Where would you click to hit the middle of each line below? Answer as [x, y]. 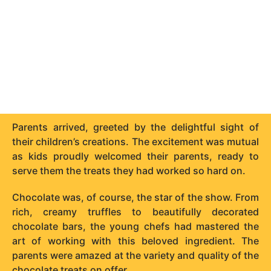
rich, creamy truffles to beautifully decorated [135, 211]
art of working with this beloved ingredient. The [135, 240]
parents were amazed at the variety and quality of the [135, 255]
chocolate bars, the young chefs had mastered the [135, 226]
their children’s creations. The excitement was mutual [135, 141]
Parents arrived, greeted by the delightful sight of [135, 127]
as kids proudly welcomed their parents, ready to [135, 156]
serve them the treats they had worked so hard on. [129, 170]
